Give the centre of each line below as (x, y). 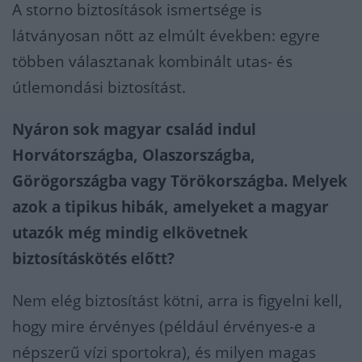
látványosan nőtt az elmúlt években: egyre (166, 36)
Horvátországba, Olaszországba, (134, 156)
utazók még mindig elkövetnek (130, 233)
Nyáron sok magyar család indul (134, 130)
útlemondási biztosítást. (99, 88)
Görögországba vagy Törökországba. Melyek (180, 181)
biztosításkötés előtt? (93, 259)
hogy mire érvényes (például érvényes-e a (164, 327)
